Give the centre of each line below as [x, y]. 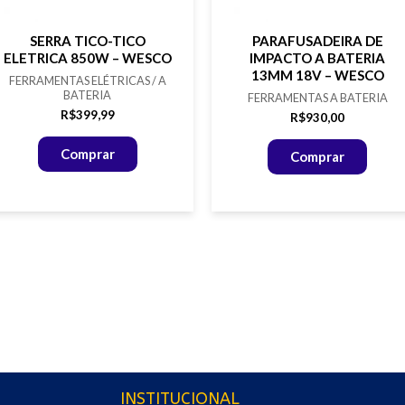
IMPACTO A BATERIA [318, 57]
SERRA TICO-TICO [87, 40]
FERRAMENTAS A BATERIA [317, 98]
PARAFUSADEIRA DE [317, 40]
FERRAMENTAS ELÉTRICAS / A [87, 81]
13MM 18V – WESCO [317, 75]
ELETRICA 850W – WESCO [87, 57]
